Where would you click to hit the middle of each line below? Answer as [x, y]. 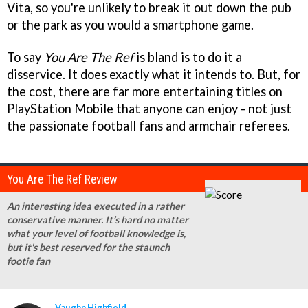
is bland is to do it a [188, 57]
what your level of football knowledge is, [96, 234]
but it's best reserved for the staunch [88, 247]
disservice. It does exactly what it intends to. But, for [154, 74]
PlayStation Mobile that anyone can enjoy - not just [149, 108]
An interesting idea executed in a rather [96, 206]
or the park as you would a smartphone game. [130, 24]
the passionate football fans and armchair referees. [148, 125]
